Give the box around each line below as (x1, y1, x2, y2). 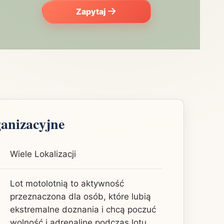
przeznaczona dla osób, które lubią (10, 191, 151, 201)
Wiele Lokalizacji (10, 148, 76, 159)
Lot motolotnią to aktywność (10, 178, 124, 188)
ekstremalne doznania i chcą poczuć (10, 204, 156, 214)
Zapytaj (75, 6, 106, 17)
